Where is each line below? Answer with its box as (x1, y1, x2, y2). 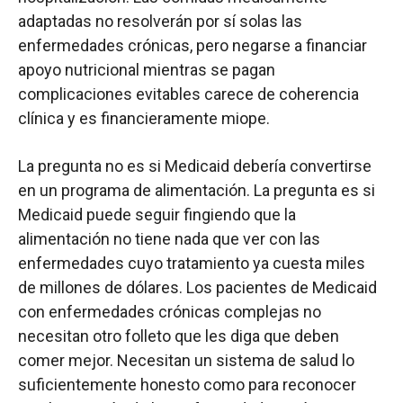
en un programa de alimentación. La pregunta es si (18, 181, 375, 201)
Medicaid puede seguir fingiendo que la (18, 205, 296, 225)
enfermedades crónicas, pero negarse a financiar (18, 36, 367, 56)
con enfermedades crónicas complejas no (18, 302, 321, 322)
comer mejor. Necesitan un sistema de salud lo (18, 351, 354, 371)
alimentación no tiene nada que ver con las (18, 229, 320, 249)
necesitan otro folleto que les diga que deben (18, 327, 339, 346)
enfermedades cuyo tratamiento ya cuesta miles (18, 254, 365, 273)
